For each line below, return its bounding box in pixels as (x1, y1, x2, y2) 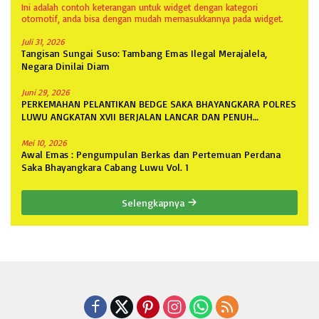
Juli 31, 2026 (21, 36, 65, 47)
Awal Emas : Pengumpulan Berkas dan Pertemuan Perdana (21, 147, 281, 160)
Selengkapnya (122, 196, 187, 209)
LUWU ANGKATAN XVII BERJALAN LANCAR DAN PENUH (21, 110, 253, 122)
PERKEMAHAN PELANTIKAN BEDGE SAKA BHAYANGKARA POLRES (21, 97, 296, 110)
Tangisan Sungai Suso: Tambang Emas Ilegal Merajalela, (21, 46, 267, 59)
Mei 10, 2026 (21, 137, 67, 148)
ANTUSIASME (21, 122, 77, 135)
